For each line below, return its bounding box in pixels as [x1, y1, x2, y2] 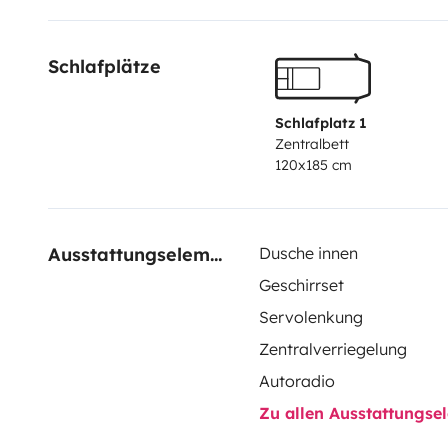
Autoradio [258, 370, 335, 391]
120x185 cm [274, 155, 352, 174]
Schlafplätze [48, 54, 161, 78]
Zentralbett [274, 134, 349, 153]
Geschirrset [258, 274, 344, 295]
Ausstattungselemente [210, 242, 222, 266]
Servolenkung [258, 306, 363, 327]
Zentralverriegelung [258, 338, 407, 359]
